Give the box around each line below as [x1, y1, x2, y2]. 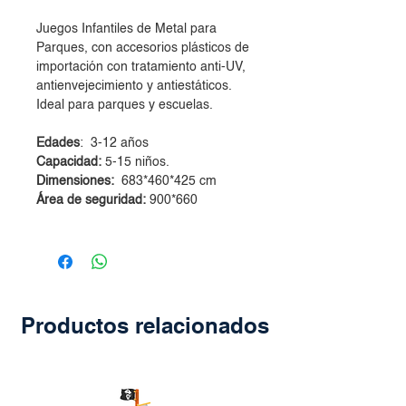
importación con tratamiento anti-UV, [36, 61, 246, 73]
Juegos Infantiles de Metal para [36, 23, 217, 35]
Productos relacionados [21, 313, 269, 338]
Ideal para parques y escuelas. [36, 99, 213, 111]
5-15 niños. [101, 156, 169, 169]
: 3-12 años [80, 137, 188, 150]
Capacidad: [36, 156, 101, 169]
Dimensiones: [36, 175, 118, 188]
